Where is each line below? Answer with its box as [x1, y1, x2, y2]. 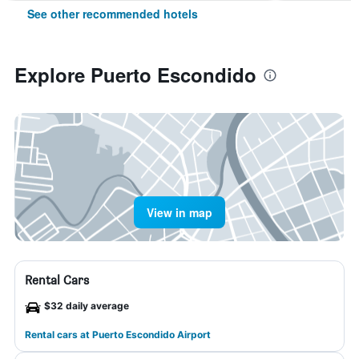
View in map [147, 204, 212, 220]
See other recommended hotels [27, 6, 198, 22]
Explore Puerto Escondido [14, 61, 256, 88]
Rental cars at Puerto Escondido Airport [25, 329, 211, 341]
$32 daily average [44, 300, 129, 312]
